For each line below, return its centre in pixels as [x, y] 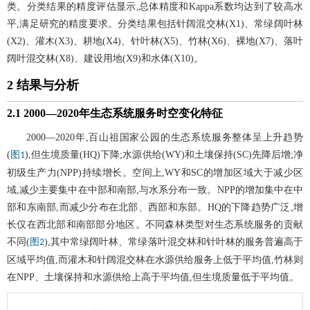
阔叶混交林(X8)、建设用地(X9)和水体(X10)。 [105, 59]
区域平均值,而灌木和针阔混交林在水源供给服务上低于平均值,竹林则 [155, 260]
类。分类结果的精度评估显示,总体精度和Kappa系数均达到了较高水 [155, 7]
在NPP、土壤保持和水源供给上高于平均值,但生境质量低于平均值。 [153, 277]
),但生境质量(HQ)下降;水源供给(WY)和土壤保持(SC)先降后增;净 [164, 155]
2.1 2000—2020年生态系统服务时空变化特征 [115, 113]
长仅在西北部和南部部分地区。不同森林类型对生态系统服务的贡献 [155, 225]
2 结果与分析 [43, 85]
